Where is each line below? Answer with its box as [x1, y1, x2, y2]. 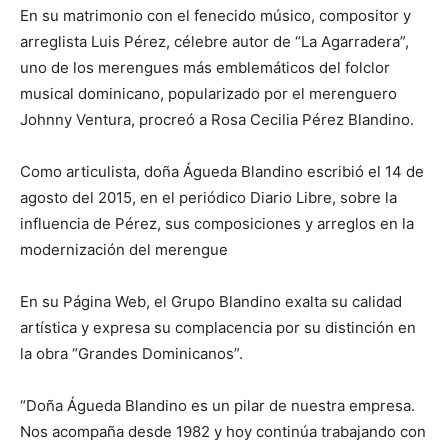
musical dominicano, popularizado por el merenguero [20, 83, 397, 103]
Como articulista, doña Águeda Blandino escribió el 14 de [20, 161, 424, 181]
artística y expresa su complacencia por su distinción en [20, 317, 416, 337]
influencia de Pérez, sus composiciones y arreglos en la [20, 213, 414, 233]
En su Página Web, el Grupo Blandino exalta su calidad [20, 291, 402, 311]
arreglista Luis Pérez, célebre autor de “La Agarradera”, [20, 31, 409, 51]
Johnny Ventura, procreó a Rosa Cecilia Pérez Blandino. [20, 109, 414, 129]
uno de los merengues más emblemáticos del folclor [20, 57, 390, 77]
